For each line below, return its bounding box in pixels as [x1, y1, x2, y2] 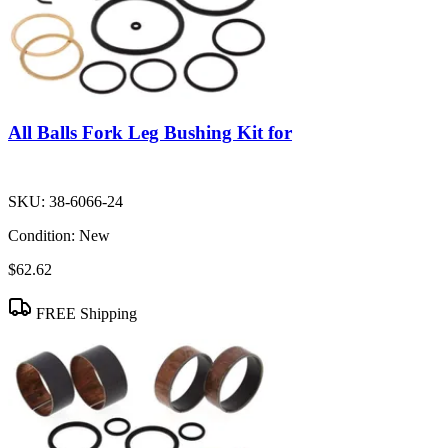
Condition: [8, 226, 75, 244]
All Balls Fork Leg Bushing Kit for [8, 121, 292, 143]
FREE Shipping [32, 304, 137, 322]
